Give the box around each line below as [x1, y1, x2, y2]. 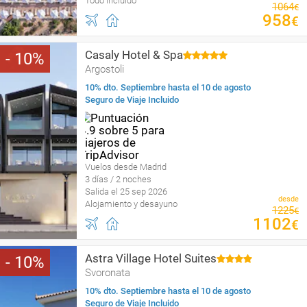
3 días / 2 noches [85, 174, 151, 184]
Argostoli [85, 63, 124, 75]
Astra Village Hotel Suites [85, 251, 217, 265]
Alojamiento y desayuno [85, 199, 177, 209]
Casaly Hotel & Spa [85, 48, 183, 62]
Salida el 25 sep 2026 [85, 186, 167, 197]
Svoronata [85, 267, 130, 279]
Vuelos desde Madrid [85, 162, 167, 172]
